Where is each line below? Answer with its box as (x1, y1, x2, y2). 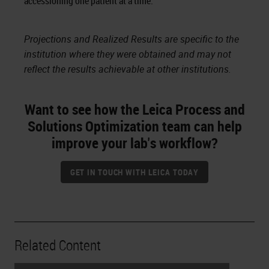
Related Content (14, 235, 101, 255)
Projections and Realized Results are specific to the (24, 32, 239, 46)
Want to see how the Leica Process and (24, 100, 245, 119)
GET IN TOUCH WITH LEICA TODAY (70, 166, 199, 178)
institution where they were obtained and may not (24, 47, 231, 61)
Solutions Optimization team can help (27, 116, 242, 136)
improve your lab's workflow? (51, 133, 218, 153)
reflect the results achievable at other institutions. (24, 62, 231, 76)
